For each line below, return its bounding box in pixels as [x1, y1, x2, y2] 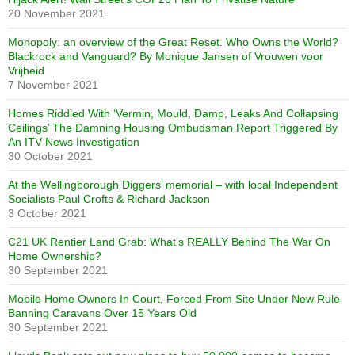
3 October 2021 [8, 207, 86, 220]
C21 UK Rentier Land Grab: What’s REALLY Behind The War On [8, 235, 330, 249]
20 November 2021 [8, 7, 105, 21]
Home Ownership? [8, 250, 101, 263]
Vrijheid [8, 64, 44, 78]
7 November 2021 [8, 78, 98, 92]
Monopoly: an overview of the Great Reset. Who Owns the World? [8, 36, 338, 49]
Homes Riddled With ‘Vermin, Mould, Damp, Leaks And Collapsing [8, 107, 338, 120]
